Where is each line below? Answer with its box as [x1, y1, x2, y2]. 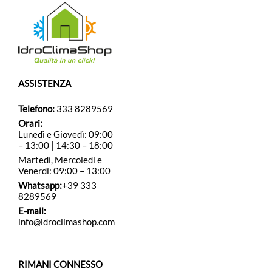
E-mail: [18, 205, 46, 217]
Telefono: [18, 103, 55, 115]
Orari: [18, 118, 42, 129]
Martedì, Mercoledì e [18, 154, 102, 166]
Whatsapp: [18, 180, 62, 191]
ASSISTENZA [18, 78, 71, 89]
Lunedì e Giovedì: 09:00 [18, 129, 113, 140]
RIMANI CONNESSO [18, 259, 103, 270]
